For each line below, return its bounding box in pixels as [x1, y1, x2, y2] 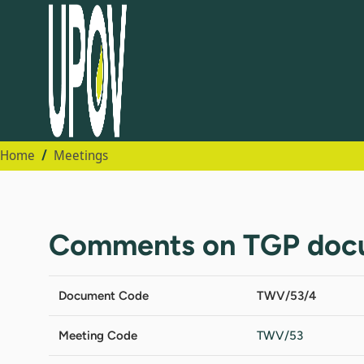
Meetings [54, 146, 108, 164]
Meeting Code [58, 327, 137, 343]
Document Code [58, 288, 149, 303]
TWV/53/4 [257, 288, 316, 303]
